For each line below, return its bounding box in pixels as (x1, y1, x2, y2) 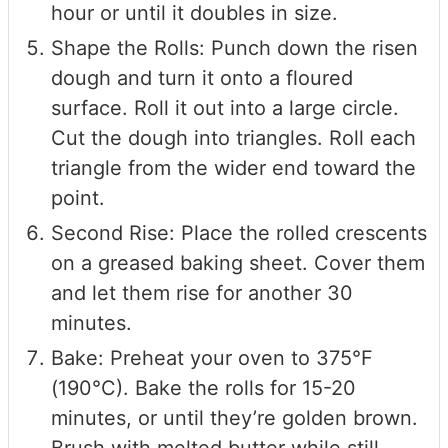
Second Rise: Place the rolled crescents (51, 220, 427, 245)
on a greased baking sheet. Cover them (51, 250, 425, 275)
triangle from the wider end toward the (51, 155, 416, 180)
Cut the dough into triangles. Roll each (51, 125, 416, 150)
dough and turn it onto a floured (51, 65, 353, 90)
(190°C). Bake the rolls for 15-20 (51, 375, 356, 400)
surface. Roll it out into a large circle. (51, 95, 399, 120)
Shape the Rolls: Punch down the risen (51, 35, 418, 60)
